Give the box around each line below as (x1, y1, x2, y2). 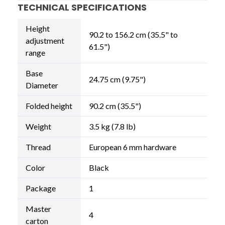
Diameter (26, 80, 58, 90)
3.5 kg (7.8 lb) (89, 122, 136, 131)
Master (26, 204, 51, 213)
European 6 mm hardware (89, 142, 176, 152)
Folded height (26, 101, 72, 110)
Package (26, 183, 56, 193)
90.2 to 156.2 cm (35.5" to (89, 30, 178, 39)
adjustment (26, 36, 64, 45)
